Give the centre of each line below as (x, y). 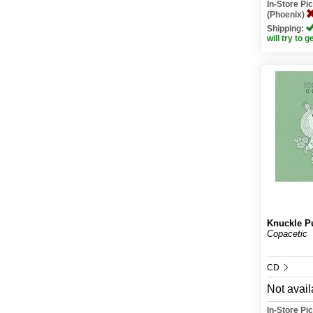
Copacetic (287, 234)
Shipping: (287, 29)
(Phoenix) (287, 15)
